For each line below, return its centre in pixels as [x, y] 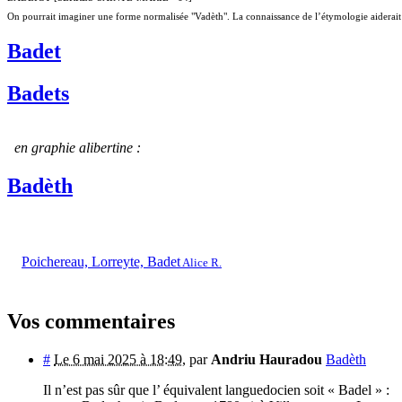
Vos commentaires [91, 321]
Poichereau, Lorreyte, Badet [101, 262]
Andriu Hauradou [267, 359]
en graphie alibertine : [78, 148]
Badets [38, 94]
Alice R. [201, 263]
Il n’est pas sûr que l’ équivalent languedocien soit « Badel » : [216, 389]
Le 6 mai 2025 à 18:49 [118, 359]
